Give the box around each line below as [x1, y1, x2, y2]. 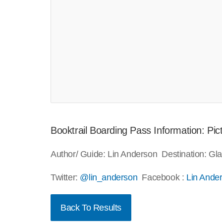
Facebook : [137, 172, 187, 183]
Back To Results [60, 203, 121, 213]
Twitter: [51, 172, 80, 183]
